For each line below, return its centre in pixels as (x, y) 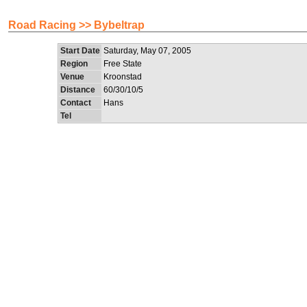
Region (74, 64)
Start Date (80, 51)
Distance (78, 90)
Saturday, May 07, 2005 (147, 51)
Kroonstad (123, 77)
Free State (123, 64)
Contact (76, 103)
